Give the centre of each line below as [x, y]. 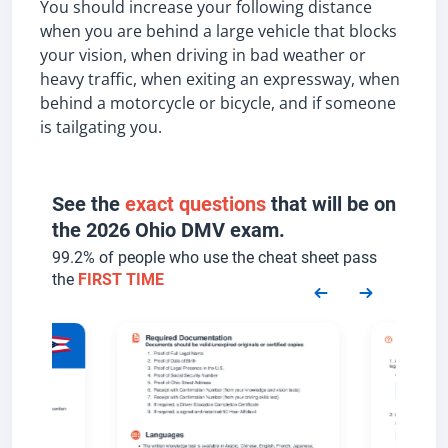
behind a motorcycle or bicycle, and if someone [218, 103]
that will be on [331, 204]
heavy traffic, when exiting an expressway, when [220, 79]
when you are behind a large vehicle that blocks [218, 31]
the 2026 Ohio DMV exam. [168, 230]
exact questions [195, 204]
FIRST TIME [121, 279]
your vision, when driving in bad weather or [203, 55]
